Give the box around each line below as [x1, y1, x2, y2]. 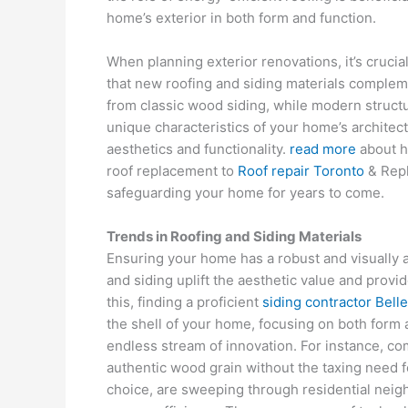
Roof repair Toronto [238, 162, 364, 179]
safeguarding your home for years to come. [107, 184, 384, 201]
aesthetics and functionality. [107, 140, 290, 158]
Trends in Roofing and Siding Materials [107, 228, 362, 245]
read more [290, 140, 356, 158]
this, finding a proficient [107, 293, 262, 311]
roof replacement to [107, 162, 238, 179]
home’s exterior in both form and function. [107, 9, 376, 26]
